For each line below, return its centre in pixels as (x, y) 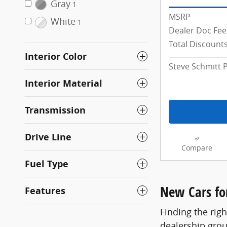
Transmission (55, 110)
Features (45, 191)
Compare (197, 148)
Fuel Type (47, 164)
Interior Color (56, 56)
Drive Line (48, 137)
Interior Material (64, 83)
